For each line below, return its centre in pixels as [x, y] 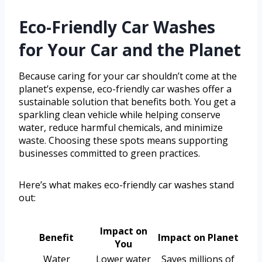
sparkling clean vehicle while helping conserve [120, 115]
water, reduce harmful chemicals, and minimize [121, 128]
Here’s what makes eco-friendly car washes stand [126, 185]
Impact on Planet [198, 238]
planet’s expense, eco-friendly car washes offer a [125, 89]
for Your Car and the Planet [130, 50]
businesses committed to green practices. [109, 154]
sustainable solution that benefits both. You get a [127, 102]
